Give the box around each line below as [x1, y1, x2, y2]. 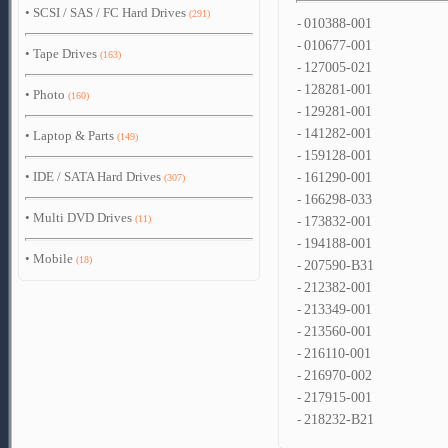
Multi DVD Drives [33, 210, 132, 225]
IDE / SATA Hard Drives [33, 169, 161, 184]
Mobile [33, 251, 73, 266]
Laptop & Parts [33, 128, 114, 143]
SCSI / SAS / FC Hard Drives [33, 5, 186, 20]
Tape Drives [33, 46, 97, 61]
